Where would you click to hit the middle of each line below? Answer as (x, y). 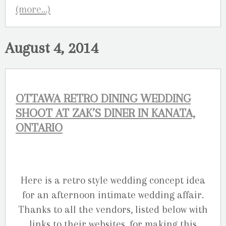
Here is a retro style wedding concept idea (113, 181)
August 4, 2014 (52, 48)
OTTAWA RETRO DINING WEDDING (103, 99)
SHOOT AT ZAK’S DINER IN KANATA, (105, 114)
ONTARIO (39, 128)
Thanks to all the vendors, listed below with (113, 210)
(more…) (33, 9)
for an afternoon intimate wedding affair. (113, 195)
